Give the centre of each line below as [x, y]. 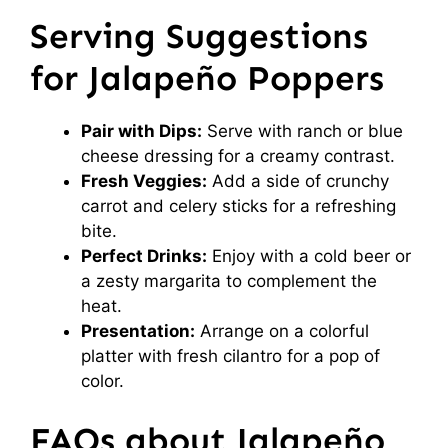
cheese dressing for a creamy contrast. [238, 155]
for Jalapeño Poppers [207, 77]
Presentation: [138, 330]
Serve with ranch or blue [302, 130]
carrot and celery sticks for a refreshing [238, 205]
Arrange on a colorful [282, 330]
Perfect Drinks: [144, 255]
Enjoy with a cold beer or [309, 255]
